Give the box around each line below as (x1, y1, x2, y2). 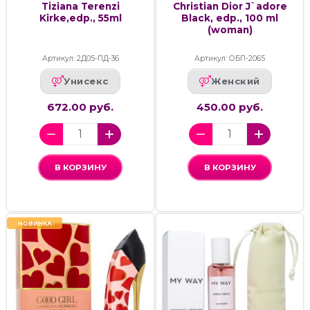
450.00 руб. (197, 100, 263, 113)
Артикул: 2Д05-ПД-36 (42, 53, 119, 63)
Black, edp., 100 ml (181, 12, 278, 24)
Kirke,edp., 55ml (39, 12, 122, 24)
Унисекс (64, 75, 109, 87)
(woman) (207, 24, 253, 35)
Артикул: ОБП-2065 (194, 53, 265, 63)
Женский (211, 75, 260, 87)
